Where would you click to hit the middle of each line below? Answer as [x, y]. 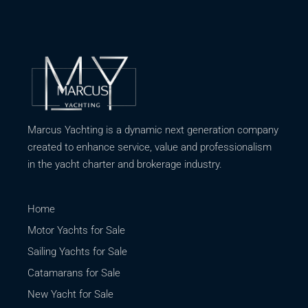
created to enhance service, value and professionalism [150, 147]
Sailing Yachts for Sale [78, 251]
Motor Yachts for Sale [77, 230]
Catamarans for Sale [74, 273]
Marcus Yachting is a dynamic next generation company [153, 130]
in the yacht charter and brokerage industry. [125, 164]
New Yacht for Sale [71, 294]
